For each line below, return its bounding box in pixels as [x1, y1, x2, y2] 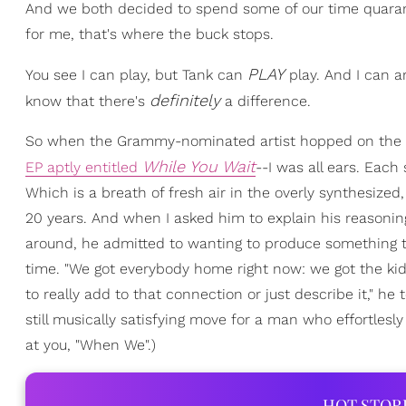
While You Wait [142, 157, 256, 176]
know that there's [25, 92, 150, 110]
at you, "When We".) [25, 336, 156, 353]
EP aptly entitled [25, 159, 142, 176]
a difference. [220, 92, 311, 110]
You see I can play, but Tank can [25, 66, 247, 83]
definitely [150, 91, 220, 110]
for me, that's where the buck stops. [25, 25, 274, 43]
